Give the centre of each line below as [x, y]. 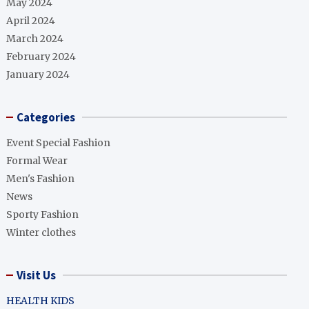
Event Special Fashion [59, 143]
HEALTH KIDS [41, 301]
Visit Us [37, 275]
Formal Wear [37, 161]
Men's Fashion [41, 179]
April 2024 [31, 21]
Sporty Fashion [43, 215]
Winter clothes [41, 232]
